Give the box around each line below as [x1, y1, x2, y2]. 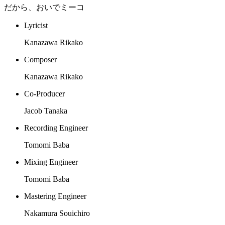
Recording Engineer [24, 124, 88, 133]
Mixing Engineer [24, 158, 78, 167]
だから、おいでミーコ [4, 3, 84, 12]
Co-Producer [24, 89, 65, 98]
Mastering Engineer [24, 192, 86, 201]
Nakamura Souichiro [24, 209, 90, 218]
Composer [24, 55, 57, 64]
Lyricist [24, 21, 48, 30]
